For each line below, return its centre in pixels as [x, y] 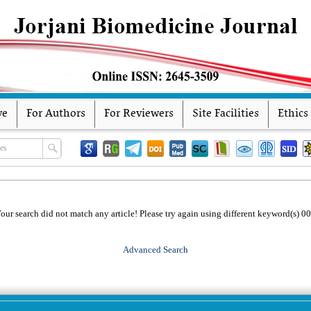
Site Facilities [226, 114]
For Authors [56, 114]
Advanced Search [155, 250]
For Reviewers [139, 114]
